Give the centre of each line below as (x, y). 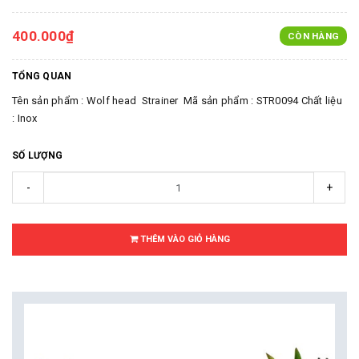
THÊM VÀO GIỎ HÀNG (184, 239)
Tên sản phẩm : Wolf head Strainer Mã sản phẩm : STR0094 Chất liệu (177, 101)
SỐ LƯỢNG (37, 155)
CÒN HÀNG (313, 36)
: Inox (29, 118)
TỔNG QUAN (42, 76)
